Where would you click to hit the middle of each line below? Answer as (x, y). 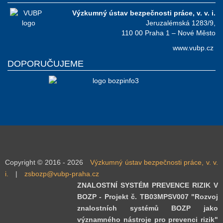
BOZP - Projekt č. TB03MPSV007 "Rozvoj (148, 196)
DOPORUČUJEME (46, 63)
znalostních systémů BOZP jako (148, 208)
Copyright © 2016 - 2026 (44, 162)
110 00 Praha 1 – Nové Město (168, 33)
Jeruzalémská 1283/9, (181, 23)
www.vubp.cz (193, 48)
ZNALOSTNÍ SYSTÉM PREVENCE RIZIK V (148, 185)
